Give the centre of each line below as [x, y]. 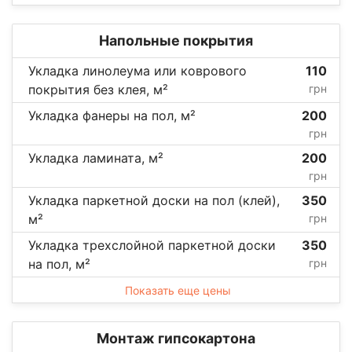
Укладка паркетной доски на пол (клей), [154, 200]
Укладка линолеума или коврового [137, 70]
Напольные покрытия [176, 40]
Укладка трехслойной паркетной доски [152, 245]
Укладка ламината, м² [96, 158]
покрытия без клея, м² [98, 89]
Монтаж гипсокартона [176, 338]
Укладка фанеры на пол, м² [112, 115]
